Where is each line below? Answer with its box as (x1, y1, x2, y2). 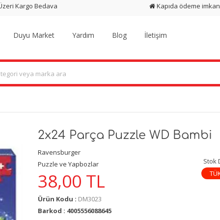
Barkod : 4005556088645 (37, 206, 111, 216)
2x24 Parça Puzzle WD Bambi (37, 128, 212, 142)
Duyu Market (13, 30, 55, 40)
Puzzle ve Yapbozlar (37, 159, 99, 168)
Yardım (72, 30, 95, 40)
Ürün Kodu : (37, 194, 78, 204)
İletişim (144, 30, 167, 40)
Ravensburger (37, 147, 81, 157)
